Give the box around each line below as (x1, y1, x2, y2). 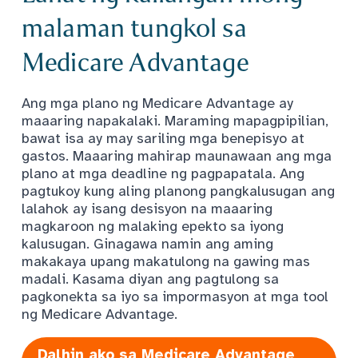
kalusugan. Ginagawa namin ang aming (22, 235, 273, 253)
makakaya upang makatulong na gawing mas (22, 253, 310, 271)
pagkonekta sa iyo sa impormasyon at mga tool (22, 288, 328, 306)
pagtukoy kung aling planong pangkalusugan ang (22, 182, 335, 201)
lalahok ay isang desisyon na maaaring (22, 200, 272, 218)
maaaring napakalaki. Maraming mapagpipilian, (22, 112, 328, 130)
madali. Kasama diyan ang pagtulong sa (22, 270, 279, 288)
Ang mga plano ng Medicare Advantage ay (22, 94, 293, 113)
